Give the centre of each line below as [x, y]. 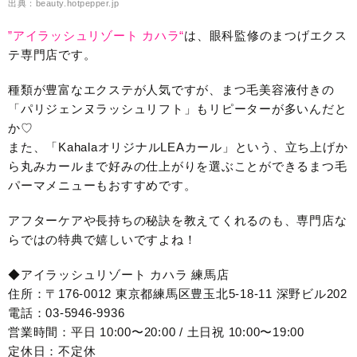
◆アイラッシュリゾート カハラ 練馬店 [119, 275]
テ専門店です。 [52, 55]
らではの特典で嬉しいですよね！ [102, 240]
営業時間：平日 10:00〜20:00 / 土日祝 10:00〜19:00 [156, 332]
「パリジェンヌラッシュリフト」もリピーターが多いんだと [178, 109]
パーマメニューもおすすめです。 [102, 186]
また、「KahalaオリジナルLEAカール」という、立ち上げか [178, 147]
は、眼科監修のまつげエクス [266, 36]
